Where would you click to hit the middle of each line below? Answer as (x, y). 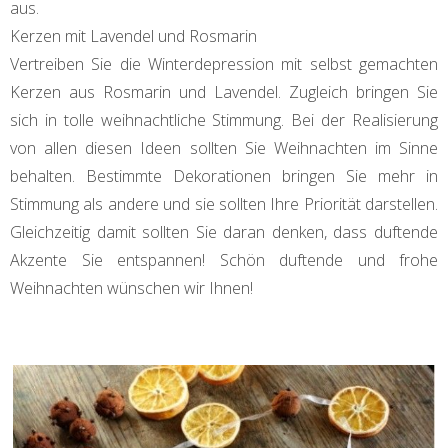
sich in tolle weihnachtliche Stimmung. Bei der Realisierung (224, 119)
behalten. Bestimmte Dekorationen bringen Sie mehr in (224, 175)
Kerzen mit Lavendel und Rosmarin (133, 35)
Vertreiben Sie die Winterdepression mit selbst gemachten (224, 63)
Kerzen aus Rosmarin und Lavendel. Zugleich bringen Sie (224, 91)
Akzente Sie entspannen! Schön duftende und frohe (224, 259)
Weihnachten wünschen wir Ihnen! (131, 287)
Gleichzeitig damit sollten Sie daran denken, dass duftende (224, 231)
